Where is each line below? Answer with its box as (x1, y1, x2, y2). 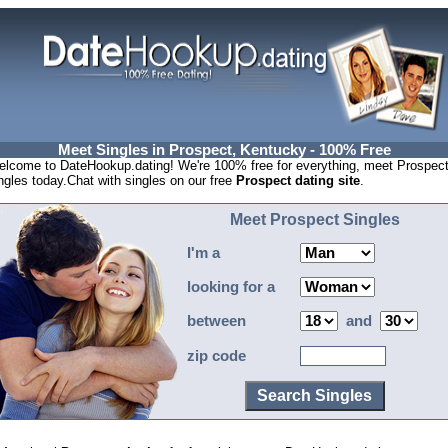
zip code (183, 348, 246, 364)
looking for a (183, 279, 275, 295)
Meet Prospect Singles (229, 211, 400, 228)
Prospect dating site (236, 173, 360, 188)
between (183, 313, 246, 329)
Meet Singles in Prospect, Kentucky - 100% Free (57, 142, 391, 158)
